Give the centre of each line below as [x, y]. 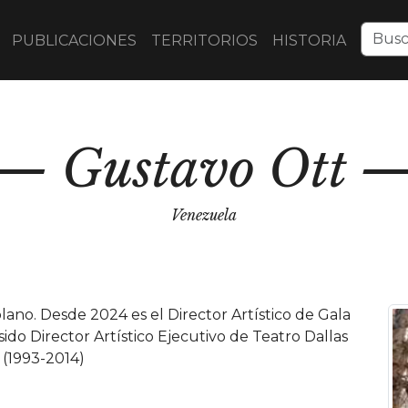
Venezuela [204, 215]
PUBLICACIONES [74, 41]
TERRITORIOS [204, 41]
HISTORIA [309, 41]
